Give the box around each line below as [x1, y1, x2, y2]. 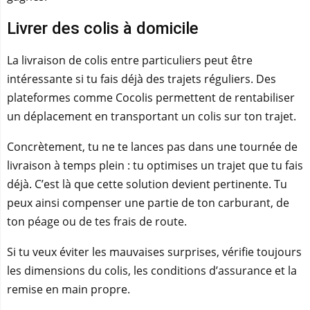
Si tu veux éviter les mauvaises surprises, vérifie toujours [7, 244, 302, 259]
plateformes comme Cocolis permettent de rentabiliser [7, 90, 295, 105]
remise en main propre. [7, 282, 130, 297]
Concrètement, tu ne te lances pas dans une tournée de [7, 139, 298, 154]
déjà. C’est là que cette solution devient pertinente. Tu [7, 176, 287, 192]
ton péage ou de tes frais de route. [7, 214, 187, 229]
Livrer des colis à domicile [7, 19, 199, 38]
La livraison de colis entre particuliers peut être [7, 53, 253, 68]
